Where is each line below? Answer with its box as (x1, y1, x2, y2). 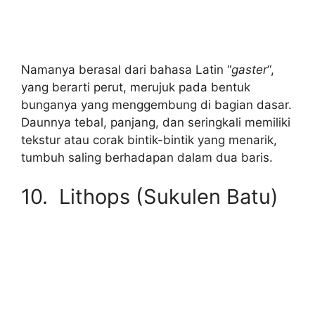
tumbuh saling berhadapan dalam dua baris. (21, 150, 273, 165)
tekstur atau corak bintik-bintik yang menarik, (21, 133, 277, 147)
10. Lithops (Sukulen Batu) (21, 184, 278, 209)
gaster (231, 63, 267, 77)
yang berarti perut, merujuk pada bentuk (21, 80, 250, 94)
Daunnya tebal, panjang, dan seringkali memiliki (21, 115, 290, 129)
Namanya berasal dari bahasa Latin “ (21, 63, 231, 77)
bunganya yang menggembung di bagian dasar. (21, 98, 292, 112)
